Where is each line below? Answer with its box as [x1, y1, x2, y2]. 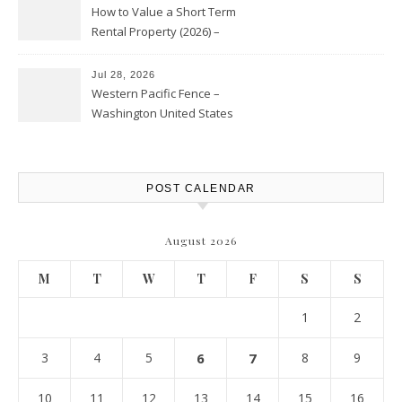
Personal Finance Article [92, 43, 222, 59]
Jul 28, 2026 [92, 69, 155, 80]
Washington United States [92, 105, 233, 121]
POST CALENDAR [146, 182, 256, 195]
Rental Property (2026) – [92, 23, 220, 39]
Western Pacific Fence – [92, 85, 220, 101]
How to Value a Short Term [92, 4, 236, 20]
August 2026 [165, 233, 237, 248]
